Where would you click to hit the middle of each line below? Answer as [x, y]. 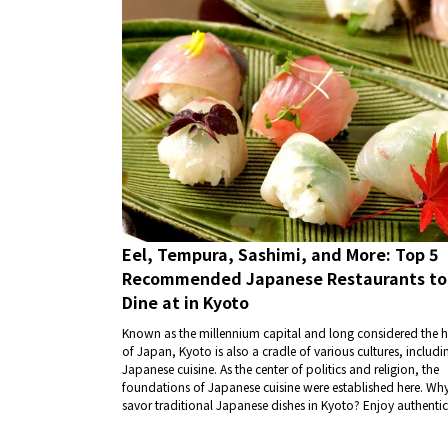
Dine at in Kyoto [185, 301]
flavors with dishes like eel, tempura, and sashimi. [257, 422]
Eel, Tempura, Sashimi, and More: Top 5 [280, 253]
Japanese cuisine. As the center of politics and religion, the [280, 368]
